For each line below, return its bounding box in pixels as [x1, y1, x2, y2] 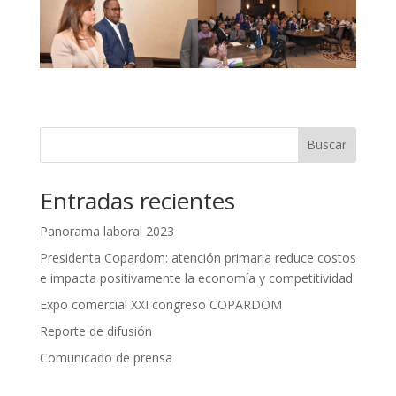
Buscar [307, 136, 347, 154]
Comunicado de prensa [39, 348, 172, 366]
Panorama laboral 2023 [39, 222, 174, 240]
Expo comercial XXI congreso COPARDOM [39, 295, 282, 313]
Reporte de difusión [39, 322, 152, 339]
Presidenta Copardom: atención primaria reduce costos [39, 248, 356, 266]
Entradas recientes [39, 184, 235, 217]
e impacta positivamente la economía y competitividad [39, 269, 353, 286]
